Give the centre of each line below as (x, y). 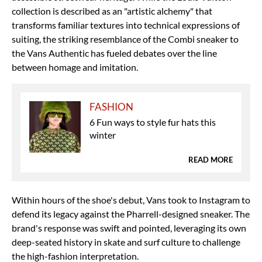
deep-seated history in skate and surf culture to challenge (126, 242)
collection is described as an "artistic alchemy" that (112, 11)
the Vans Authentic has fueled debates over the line (114, 53)
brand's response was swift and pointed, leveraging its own (129, 227)
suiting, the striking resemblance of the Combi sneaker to (125, 39)
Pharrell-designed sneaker (179, 213)
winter (103, 135)
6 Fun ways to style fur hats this (153, 122)
